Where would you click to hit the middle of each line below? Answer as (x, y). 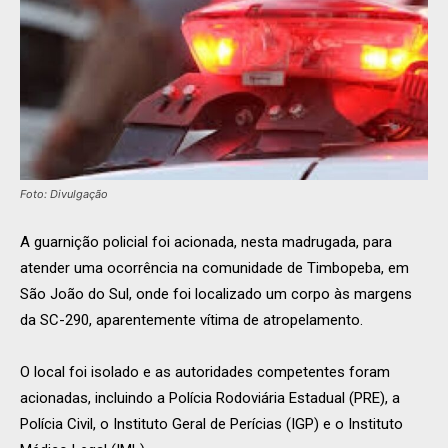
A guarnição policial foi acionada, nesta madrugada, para (206, 242)
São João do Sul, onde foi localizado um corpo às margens (216, 294)
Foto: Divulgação (64, 194)
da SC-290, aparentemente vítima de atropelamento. (191, 320)
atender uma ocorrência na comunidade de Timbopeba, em (214, 268)
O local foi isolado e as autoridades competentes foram (205, 372)
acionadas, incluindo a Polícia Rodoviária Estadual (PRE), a (210, 398)
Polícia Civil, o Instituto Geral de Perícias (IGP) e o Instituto (211, 424)
